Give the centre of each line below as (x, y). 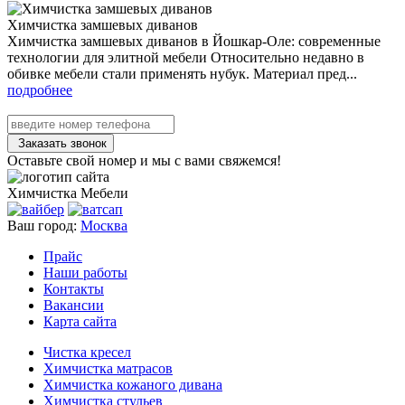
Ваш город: (44, 225)
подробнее (40, 89)
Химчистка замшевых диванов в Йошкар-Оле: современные (194, 41)
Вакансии (74, 305)
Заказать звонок (61, 143)
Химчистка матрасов (108, 368)
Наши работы (85, 272)
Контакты (74, 288)
